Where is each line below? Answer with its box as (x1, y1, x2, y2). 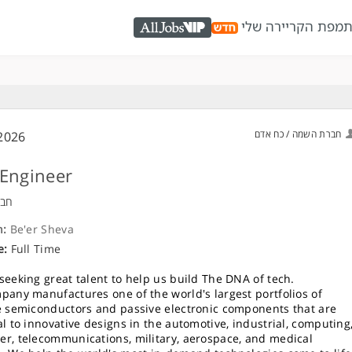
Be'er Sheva (9, 222, 74, 236)
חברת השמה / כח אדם (255, 127, 342, 141)
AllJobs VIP (141, 21, 203, 38)
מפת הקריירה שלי (241, 17, 343, 35)
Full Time (10, 241, 61, 256)
